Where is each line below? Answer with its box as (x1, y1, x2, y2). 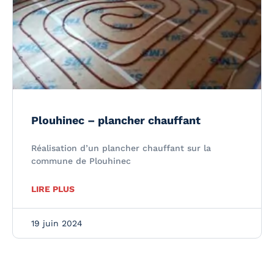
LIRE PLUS (31, 184, 75, 194)
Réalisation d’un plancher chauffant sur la (31, 143, 211, 153)
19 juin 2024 (31, 218, 83, 228)
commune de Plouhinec (31, 156, 131, 166)
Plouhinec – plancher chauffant (31, 114, 201, 127)
